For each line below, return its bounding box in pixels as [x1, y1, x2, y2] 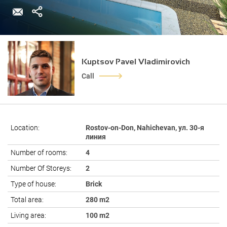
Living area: [11, 211, 46, 219]
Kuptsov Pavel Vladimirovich [82, 57, 190, 66]
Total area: [11, 196, 44, 204]
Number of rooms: [11, 148, 67, 157]
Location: [11, 124, 40, 132]
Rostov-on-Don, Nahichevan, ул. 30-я [86, 124, 204, 132]
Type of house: [11, 180, 56, 188]
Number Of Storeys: [11, 164, 71, 172]
